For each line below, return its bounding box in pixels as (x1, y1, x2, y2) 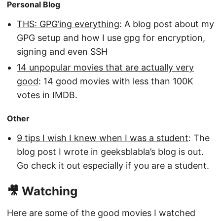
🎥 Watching (7, 184, 77, 199)
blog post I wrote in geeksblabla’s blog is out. (17, 147, 204, 157)
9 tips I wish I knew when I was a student (17, 133, 188, 144)
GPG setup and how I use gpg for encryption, (17, 32, 205, 43)
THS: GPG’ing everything (17, 18, 119, 29)
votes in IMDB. (17, 90, 77, 101)
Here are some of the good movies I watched (7, 208, 195, 219)
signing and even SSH (17, 46, 108, 57)
